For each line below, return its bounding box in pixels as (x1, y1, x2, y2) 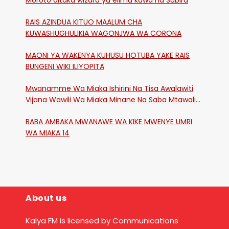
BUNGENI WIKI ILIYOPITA (26, 61, 104, 72)
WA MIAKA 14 (26, 128, 70, 139)
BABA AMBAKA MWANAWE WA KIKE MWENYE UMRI (26, 117, 192, 127)
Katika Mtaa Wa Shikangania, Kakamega (26, 106, 168, 117)
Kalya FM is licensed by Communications (26, 215, 178, 226)
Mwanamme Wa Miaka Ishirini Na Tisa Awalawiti (26, 83, 193, 94)
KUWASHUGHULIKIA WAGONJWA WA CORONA (26, 28, 181, 39)
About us (26, 192, 66, 204)
